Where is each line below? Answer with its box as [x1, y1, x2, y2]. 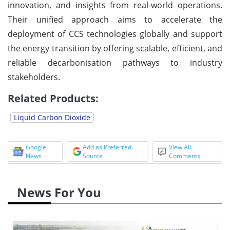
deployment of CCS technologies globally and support [8, 28, 222, 40]
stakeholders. [8, 71, 60, 83]
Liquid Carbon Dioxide [14, 112, 90, 122]
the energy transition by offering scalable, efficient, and [8, 42, 222, 54]
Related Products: [8, 91, 99, 105]
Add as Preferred [82, 142, 131, 151]
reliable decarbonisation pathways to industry [8, 56, 222, 68]
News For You [17, 183, 101, 201]
